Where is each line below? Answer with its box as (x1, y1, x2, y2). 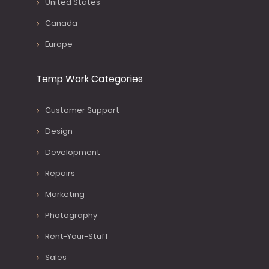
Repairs (45, 168, 75, 180)
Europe (45, 38, 73, 50)
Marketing (45, 189, 85, 201)
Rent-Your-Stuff (45, 231, 109, 243)
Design (45, 125, 73, 138)
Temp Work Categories (36, 72, 143, 86)
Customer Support (45, 104, 119, 116)
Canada (45, 17, 77, 29)
